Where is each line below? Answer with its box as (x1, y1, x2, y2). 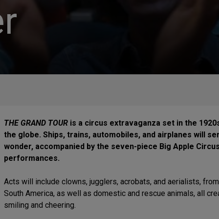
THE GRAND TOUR (4, 118, 68, 128)
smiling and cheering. (4, 200, 76, 210)
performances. (4, 153, 60, 163)
